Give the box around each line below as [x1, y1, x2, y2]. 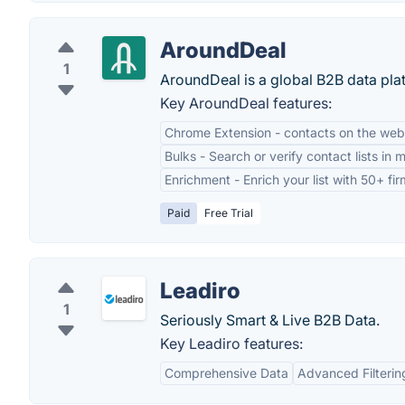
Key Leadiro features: [160, 334, 303, 353]
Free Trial [204, 206, 253, 220]
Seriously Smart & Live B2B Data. [160, 311, 380, 329]
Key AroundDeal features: [160, 94, 332, 112]
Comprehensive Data [165, 365, 288, 381]
